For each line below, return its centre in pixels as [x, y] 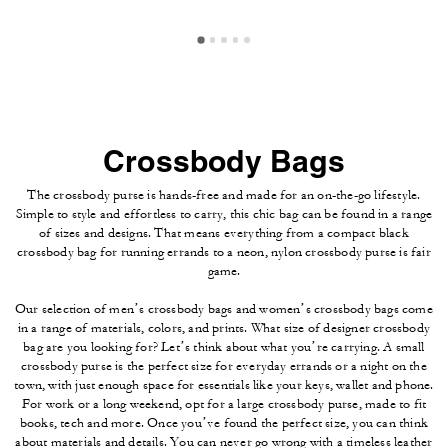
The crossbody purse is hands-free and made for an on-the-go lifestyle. [224, 194]
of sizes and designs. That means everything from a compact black [224, 232]
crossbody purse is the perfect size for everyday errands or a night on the [224, 365]
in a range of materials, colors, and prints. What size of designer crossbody [224, 327]
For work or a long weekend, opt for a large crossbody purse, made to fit [224, 403]
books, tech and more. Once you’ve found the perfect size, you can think [224, 422]
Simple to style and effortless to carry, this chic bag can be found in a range [224, 213]
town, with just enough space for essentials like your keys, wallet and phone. [224, 384]
